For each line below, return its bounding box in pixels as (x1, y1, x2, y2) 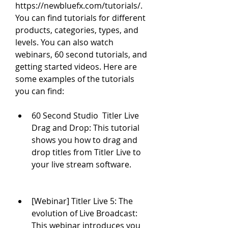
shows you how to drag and (32, 134, 137, 146)
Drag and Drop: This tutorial (32, 122, 139, 133)
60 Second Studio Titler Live (32, 110, 139, 121)
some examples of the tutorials (15, 73, 134, 84)
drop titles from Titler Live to (32, 147, 141, 158)
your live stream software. (32, 159, 131, 170)
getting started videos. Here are (15, 61, 137, 72)
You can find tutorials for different (15, 12, 146, 23)
